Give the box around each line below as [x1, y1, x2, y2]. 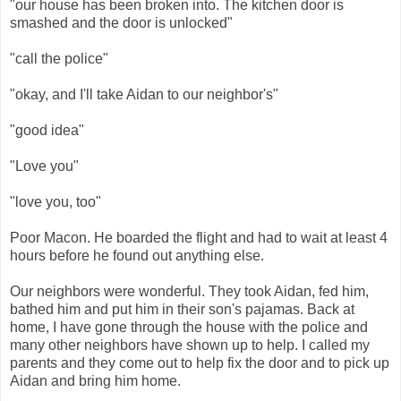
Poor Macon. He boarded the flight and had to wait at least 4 [10, 230, 388, 246]
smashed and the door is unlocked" [10, 15, 233, 31]
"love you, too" [10, 194, 101, 210]
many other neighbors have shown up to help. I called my [10, 337, 370, 354]
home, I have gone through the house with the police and [10, 320, 368, 336]
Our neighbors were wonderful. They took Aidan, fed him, [10, 284, 369, 300]
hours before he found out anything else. [10, 248, 264, 264]
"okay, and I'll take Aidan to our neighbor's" [10, 87, 278, 103]
